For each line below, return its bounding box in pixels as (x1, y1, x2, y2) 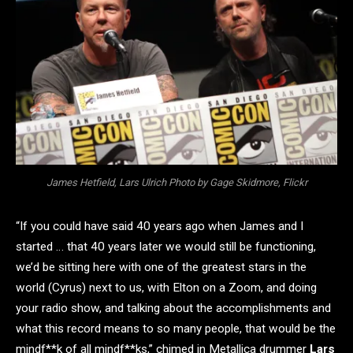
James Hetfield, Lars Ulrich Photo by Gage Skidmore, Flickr (46, 176, 307, 188)
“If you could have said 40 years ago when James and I (16, 218, 303, 233)
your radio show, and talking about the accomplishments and (16, 300, 331, 315)
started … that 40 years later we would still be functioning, (16, 239, 316, 254)
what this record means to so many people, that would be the (16, 321, 336, 336)
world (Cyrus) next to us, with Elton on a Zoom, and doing (16, 280, 317, 295)
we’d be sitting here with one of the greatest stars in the (16, 259, 307, 274)
